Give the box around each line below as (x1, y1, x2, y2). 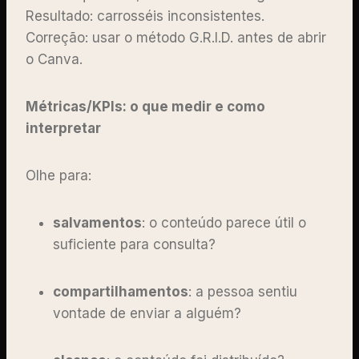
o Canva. (26, 50, 87, 67)
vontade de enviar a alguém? (53, 305, 245, 321)
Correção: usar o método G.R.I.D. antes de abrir (26, 29, 326, 46)
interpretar (26, 119, 101, 136)
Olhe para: (26, 167, 95, 184)
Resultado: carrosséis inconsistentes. (26, 7, 268, 24)
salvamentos (53, 214, 142, 231)
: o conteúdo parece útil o (142, 214, 306, 231)
